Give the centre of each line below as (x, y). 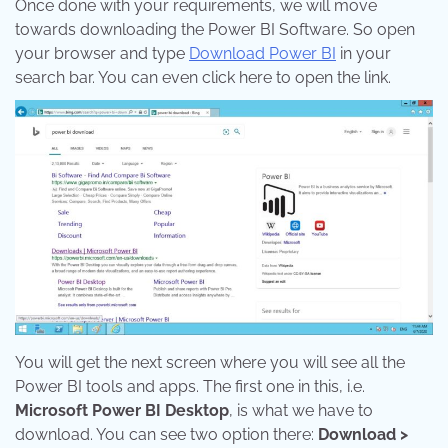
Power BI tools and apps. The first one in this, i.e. (190, 387)
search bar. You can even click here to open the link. (203, 78)
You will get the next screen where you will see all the (210, 363)
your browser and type (102, 54)
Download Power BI (262, 54)
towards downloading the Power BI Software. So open (215, 30)
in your (363, 54)
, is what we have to (301, 411)
